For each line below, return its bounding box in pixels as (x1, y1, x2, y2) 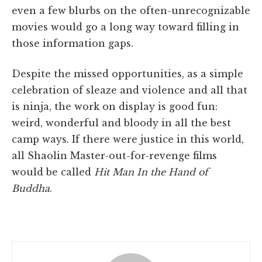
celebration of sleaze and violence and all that (12, 84, 247, 96)
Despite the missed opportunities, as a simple (12, 67, 243, 80)
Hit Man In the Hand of (94, 166, 208, 178)
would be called (12, 166, 94, 178)
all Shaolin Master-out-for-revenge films (12, 149, 217, 161)
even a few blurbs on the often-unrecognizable (12, 4, 250, 16)
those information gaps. (12, 37, 133, 49)
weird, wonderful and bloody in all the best (12, 116, 231, 129)
